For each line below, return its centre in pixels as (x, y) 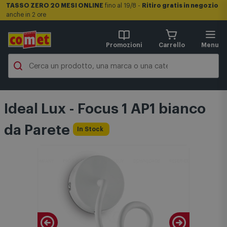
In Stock (90, 129)
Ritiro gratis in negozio (180, 6)
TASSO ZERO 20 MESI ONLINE (55, 6)
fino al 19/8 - (123, 6)
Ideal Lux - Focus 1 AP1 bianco (105, 109)
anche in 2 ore (26, 15)
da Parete (39, 130)
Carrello (172, 45)
